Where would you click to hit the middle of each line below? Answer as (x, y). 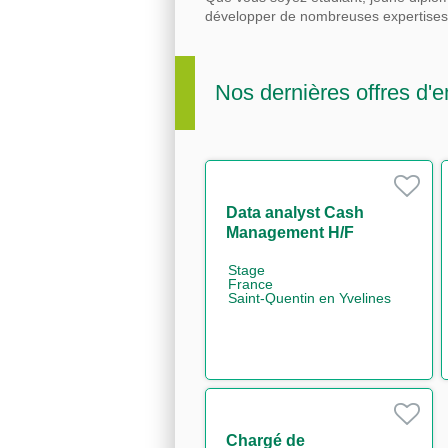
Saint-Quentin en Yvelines (309, 297)
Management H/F (290, 232)
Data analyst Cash (295, 212)
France (250, 283)
